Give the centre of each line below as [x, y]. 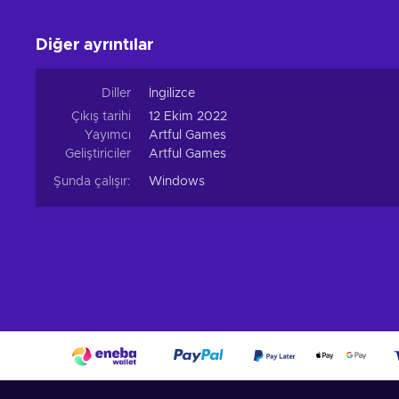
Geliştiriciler [98, 155]
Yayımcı [108, 136]
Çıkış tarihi [101, 117]
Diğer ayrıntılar [94, 46]
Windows [177, 182]
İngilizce [172, 94]
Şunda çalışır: [92, 182]
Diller [116, 94]
